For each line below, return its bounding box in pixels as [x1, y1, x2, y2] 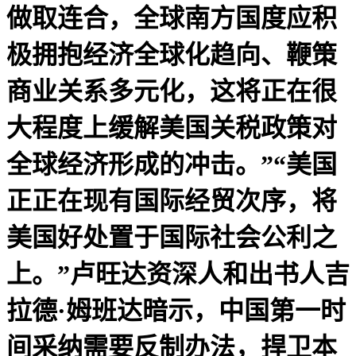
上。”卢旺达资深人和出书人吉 [6, 259, 350, 288]
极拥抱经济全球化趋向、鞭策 [6, 40, 337, 69]
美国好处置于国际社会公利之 [6, 222, 337, 252]
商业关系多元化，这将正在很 [6, 76, 337, 106]
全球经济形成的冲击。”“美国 [6, 149, 337, 179]
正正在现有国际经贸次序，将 [6, 186, 337, 215]
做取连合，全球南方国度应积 [6, 3, 337, 33]
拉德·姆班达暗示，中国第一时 [6, 296, 346, 325]
